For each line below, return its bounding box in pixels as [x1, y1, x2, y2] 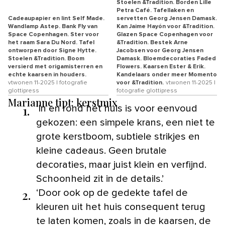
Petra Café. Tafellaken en [117, 7, 194, 14]
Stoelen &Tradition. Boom [8, 55, 84, 62]
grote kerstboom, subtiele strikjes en [36, 131, 200, 142]
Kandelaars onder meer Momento [117, 71, 217, 78]
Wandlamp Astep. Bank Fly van [8, 23, 97, 30]
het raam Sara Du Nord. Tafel [8, 39, 94, 46]
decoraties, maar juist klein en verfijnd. [36, 159, 206, 170]
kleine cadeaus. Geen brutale [36, 145, 167, 156]
